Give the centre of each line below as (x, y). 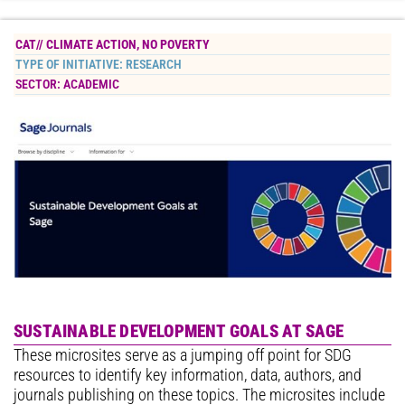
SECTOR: (39, 84)
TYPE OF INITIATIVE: (71, 64)
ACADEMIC (91, 84)
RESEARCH (154, 64)
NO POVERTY (176, 44)
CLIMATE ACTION (91, 44)
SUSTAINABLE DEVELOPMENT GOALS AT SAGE (179, 332)
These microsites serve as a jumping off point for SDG (183, 356)
